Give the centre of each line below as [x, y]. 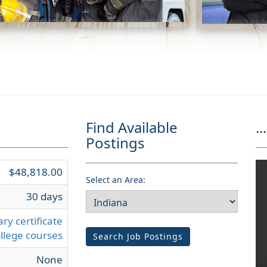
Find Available [132, 127]
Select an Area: [116, 180]
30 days [44, 196]
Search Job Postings [138, 236]
